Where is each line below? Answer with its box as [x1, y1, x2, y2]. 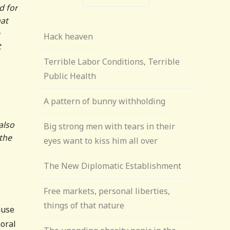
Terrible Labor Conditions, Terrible [44, 56, 180, 67]
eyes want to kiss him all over [44, 135, 158, 146]
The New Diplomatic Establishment [44, 160, 182, 171]
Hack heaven [44, 31, 93, 42]
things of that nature [44, 200, 125, 211]
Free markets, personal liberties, [44, 185, 170, 197]
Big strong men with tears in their [44, 121, 176, 132]
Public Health [44, 70, 97, 82]
